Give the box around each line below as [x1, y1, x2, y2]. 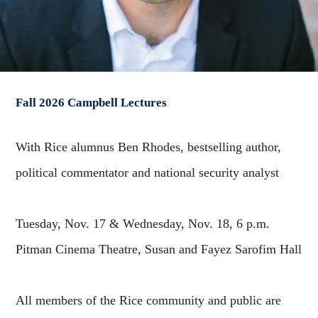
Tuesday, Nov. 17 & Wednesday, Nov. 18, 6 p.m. [16, 216, 270, 231]
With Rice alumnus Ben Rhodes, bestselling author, [16, 140, 282, 154]
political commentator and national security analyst [16, 165, 280, 180]
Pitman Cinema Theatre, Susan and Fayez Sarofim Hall [16, 242, 302, 256]
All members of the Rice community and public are [16, 293, 282, 307]
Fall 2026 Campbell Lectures [16, 96, 168, 109]
